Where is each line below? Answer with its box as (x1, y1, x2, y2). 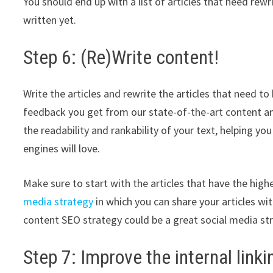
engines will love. (23, 141, 101, 156)
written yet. (23, 12, 79, 27)
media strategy (23, 194, 94, 209)
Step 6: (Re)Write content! (23, 45, 219, 69)
